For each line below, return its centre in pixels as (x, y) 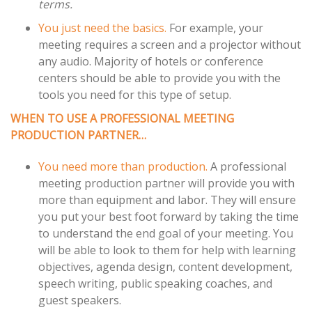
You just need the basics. (104, 28)
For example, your (216, 28)
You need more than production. (123, 167)
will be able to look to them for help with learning (167, 250)
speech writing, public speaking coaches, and (155, 284)
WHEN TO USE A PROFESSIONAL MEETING (122, 119)
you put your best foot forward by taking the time (169, 217)
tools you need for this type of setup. (135, 95)
